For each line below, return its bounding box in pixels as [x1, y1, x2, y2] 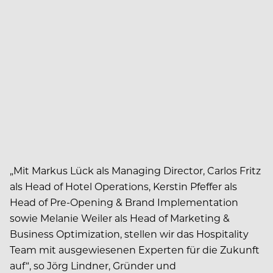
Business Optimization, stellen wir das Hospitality [10, 227, 249, 240]
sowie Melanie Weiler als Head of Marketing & [10, 211, 230, 224]
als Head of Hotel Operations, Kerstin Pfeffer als [10, 179, 237, 193]
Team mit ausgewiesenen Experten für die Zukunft [10, 243, 260, 256]
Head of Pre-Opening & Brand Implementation [10, 195, 238, 208]
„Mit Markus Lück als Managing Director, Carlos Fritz [10, 163, 261, 177]
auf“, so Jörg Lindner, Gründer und [10, 258, 176, 272]
